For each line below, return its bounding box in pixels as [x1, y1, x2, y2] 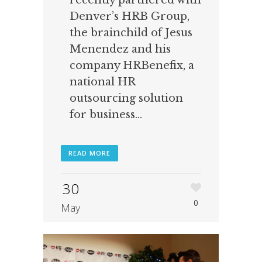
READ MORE [68, 149, 111, 158]
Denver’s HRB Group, [70, 10, 189, 23]
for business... [70, 108, 142, 122]
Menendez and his [70, 43, 171, 56]
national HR [70, 75, 135, 89]
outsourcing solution [70, 92, 183, 105]
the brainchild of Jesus [70, 26, 192, 40]
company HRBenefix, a [70, 59, 194, 73]
